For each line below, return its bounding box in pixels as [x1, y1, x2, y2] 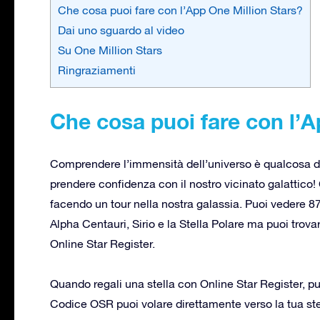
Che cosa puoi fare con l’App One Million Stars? [58, 3, 303, 16]
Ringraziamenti [58, 63, 136, 76]
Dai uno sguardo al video [58, 23, 184, 36]
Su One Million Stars [58, 43, 162, 56]
